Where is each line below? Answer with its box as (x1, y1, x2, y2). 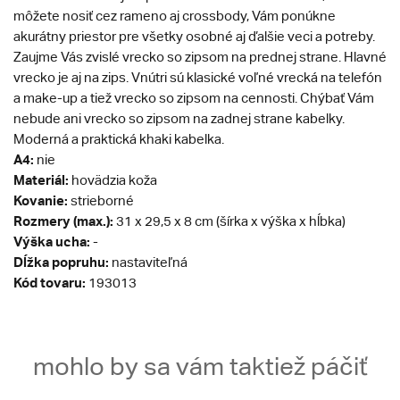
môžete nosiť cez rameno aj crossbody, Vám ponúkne (13, 8, 336, 23)
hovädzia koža (69, 172, 157, 187)
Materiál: (13, 171, 69, 187)
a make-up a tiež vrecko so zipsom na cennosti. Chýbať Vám (13, 90, 374, 105)
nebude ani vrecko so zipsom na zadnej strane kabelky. (13, 111, 345, 126)
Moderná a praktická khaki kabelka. (13, 131, 224, 146)
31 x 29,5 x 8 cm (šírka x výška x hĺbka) (113, 213, 346, 229)
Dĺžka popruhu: (13, 254, 109, 270)
